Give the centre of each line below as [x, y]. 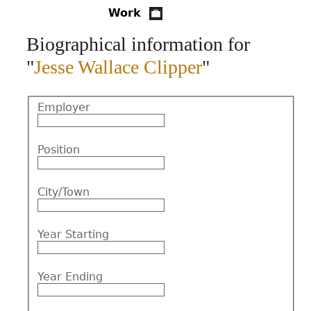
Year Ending [70, 276]
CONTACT [192, 27]
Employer [64, 107]
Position [59, 149]
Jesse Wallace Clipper [118, 67]
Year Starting [73, 234]
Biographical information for [138, 44]
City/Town [64, 192]
